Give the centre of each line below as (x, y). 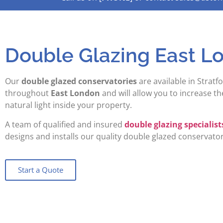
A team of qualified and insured (65, 124)
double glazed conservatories (79, 81)
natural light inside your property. (68, 105)
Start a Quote (41, 169)
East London (75, 93)
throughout (28, 93)
